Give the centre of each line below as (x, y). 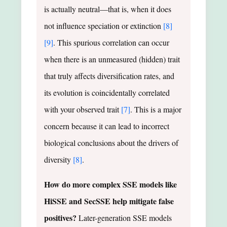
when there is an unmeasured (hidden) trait (112, 59)
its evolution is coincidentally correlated (107, 92)
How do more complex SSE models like (110, 184)
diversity (59, 159)
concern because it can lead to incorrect (107, 126)
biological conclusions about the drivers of (111, 142)
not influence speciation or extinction (104, 25)
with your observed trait (83, 109)
